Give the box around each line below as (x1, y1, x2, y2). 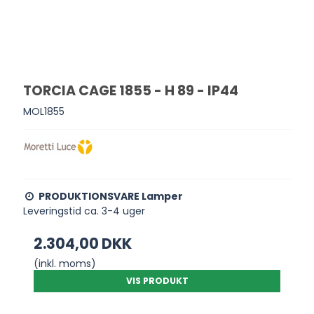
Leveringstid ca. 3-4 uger (23, 203, 146, 218)
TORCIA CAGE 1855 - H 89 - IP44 (23, 81, 239, 101)
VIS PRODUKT (125, 274, 189, 287)
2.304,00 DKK (34, 233, 132, 254)
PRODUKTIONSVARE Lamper (39, 189, 184, 203)
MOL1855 (23, 104, 65, 118)
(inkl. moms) (34, 256, 97, 271)
